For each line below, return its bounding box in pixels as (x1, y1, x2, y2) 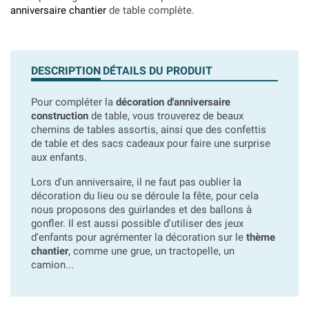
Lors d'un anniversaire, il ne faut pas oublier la (31, 176, 241, 188)
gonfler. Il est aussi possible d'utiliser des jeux (31, 217, 243, 230)
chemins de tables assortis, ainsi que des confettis (31, 123, 266, 136)
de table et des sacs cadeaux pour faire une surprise (31, 137, 270, 150)
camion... (31, 259, 74, 271)
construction (31, 110, 88, 122)
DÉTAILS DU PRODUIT (103, 64, 213, 77)
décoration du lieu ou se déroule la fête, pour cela (31, 190, 259, 202)
